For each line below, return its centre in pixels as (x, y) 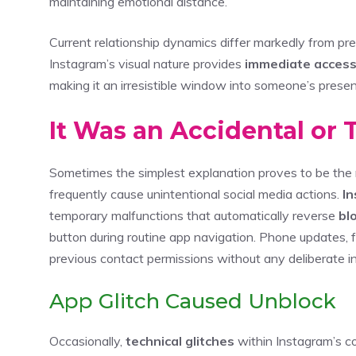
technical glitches (180, 341)
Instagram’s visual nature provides (147, 63)
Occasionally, (87, 341)
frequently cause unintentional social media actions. (196, 193)
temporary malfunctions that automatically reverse (194, 215)
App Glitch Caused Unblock (193, 301)
